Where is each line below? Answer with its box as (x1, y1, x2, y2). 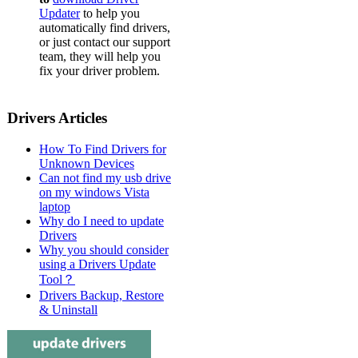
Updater (39, 6, 80, 20)
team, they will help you (39, 49, 161, 63)
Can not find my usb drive (39, 171, 171, 185)
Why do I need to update (39, 214, 164, 229)
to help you (80, 6, 140, 20)
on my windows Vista (39, 185, 149, 200)
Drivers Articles (7, 109, 107, 127)
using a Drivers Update (39, 257, 156, 272)
